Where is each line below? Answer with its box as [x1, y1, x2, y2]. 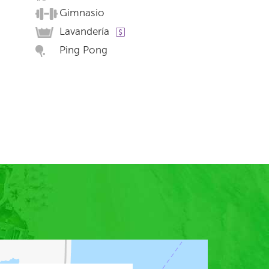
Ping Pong [59, 44, 107, 56]
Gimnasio [59, 7, 104, 19]
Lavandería [59, 25, 109, 37]
